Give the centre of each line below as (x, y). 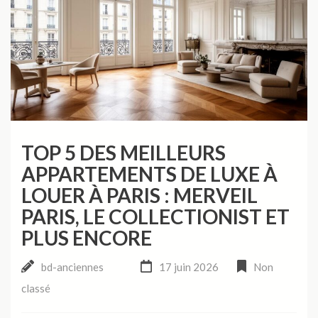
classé (36, 289)
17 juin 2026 (188, 267)
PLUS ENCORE (87, 238)
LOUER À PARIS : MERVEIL (139, 196)
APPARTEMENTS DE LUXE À (149, 174)
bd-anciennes (72, 267)
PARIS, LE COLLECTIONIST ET (155, 217)
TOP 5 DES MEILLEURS (124, 153)
